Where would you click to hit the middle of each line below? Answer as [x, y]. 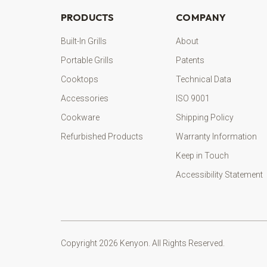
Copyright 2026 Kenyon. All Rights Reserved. [143, 243]
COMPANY [201, 18]
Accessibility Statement [220, 175]
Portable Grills [87, 60]
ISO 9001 [193, 99]
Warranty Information [217, 137]
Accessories [85, 99]
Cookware [80, 118]
